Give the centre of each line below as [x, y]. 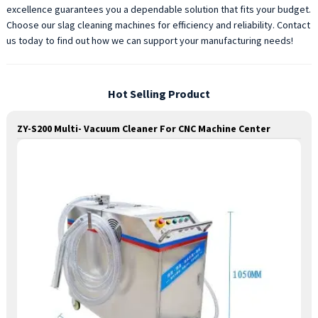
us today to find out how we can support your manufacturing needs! [149, 40]
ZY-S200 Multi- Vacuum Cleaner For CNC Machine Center [143, 129]
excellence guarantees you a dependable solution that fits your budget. [158, 9]
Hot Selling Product [159, 93]
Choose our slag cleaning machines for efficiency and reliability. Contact [158, 25]
